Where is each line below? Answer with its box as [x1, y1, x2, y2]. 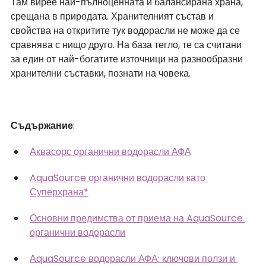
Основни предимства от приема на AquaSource [30, 211, 245, 225]
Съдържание [11, 118, 73, 132]
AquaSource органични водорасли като [30, 170, 208, 185]
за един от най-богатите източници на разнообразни [11, 52, 245, 66]
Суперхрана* [30, 185, 88, 199]
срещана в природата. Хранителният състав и [11, 9, 216, 23]
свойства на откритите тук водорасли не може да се [11, 23, 242, 37]
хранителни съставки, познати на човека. [11, 66, 191, 80]
